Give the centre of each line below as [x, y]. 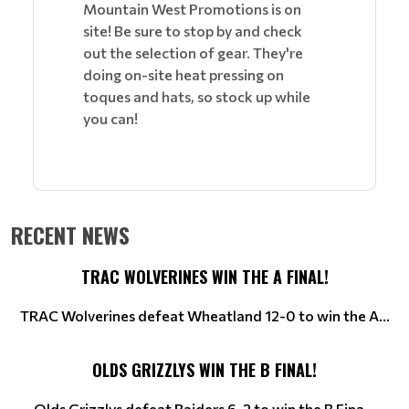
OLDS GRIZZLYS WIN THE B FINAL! [204, 369]
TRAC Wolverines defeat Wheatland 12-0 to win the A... [204, 315]
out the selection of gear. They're [193, 52]
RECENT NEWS [70, 234]
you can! [112, 118]
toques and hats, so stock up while [197, 96]
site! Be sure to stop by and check [193, 30]
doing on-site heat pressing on [184, 74]
